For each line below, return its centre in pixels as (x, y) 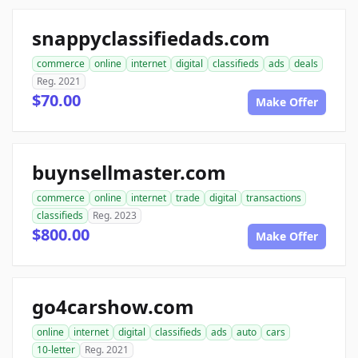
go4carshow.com (113, 306)
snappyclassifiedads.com (151, 38)
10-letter (56, 349)
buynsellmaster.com (129, 172)
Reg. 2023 (115, 215)
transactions (274, 197)
